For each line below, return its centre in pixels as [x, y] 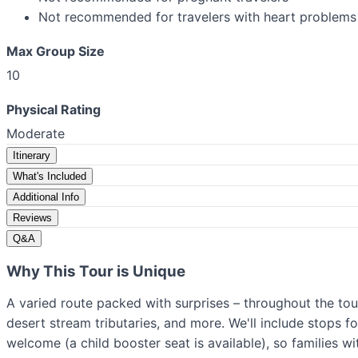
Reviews [32, 218]
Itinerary [32, 156]
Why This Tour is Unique [96, 271]
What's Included [50, 177]
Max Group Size [56, 51]
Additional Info [46, 197]
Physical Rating [54, 110]
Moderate [36, 134]
